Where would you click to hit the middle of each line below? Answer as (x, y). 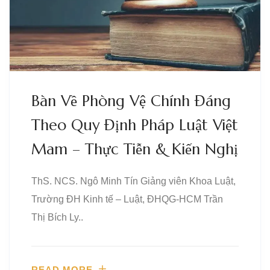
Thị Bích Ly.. (57, 217)
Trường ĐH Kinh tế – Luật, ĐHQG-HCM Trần (127, 199)
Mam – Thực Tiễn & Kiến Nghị (135, 149)
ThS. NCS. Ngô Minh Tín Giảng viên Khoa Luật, (133, 181)
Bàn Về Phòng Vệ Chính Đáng (131, 101)
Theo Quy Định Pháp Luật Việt (135, 125)
